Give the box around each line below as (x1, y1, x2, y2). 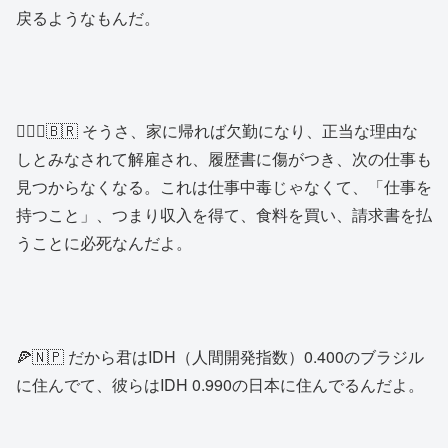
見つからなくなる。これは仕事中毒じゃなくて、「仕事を (16, 175, 432, 199)
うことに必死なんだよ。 (16, 231, 192, 255)
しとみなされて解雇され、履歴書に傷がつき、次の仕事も (16, 147, 432, 171)
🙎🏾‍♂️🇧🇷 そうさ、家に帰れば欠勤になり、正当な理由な (16, 119, 418, 143)
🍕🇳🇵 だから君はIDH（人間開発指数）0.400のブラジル (16, 344, 424, 368)
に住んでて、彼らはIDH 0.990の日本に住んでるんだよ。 (16, 372, 424, 396)
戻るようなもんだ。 (16, 5, 160, 29)
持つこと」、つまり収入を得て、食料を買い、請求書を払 (16, 203, 432, 227)
